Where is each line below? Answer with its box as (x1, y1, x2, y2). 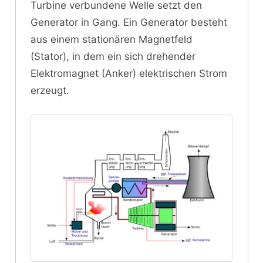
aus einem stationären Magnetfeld (31, 33, 193, 46)
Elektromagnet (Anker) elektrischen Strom (31, 68, 227, 80)
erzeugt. (31, 85, 69, 97)
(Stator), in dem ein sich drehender (31, 50, 195, 63)
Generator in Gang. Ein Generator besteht (31, 16, 227, 29)
